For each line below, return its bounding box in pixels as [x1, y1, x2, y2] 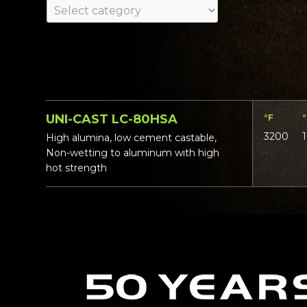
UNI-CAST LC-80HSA [46, 112, 178, 127]
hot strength [46, 162, 108, 174]
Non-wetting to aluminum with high [46, 147, 220, 159]
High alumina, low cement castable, [46, 132, 217, 144]
